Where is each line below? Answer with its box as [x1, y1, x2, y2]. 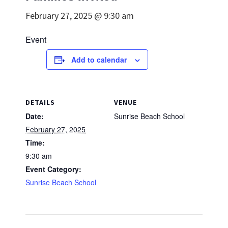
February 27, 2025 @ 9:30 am [25, 10, 134, 21]
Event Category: [25, 164, 81, 174]
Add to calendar [71, 54, 127, 65]
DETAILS [25, 98, 55, 107]
